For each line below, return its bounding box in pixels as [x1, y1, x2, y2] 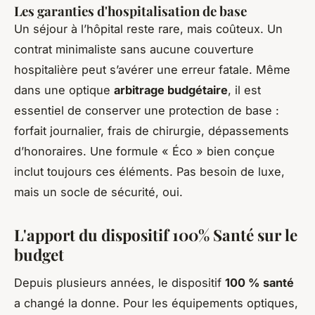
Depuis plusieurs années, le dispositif [14, 276, 225, 290]
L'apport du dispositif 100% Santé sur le [14, 224, 297, 245]
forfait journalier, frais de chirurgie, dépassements [14, 123, 289, 138]
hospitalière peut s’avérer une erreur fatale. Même [14, 62, 290, 77]
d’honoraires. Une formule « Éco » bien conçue [14, 143, 275, 158]
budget [14, 243, 64, 265]
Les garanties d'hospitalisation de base [14, 1, 247, 20]
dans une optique [14, 82, 114, 97]
